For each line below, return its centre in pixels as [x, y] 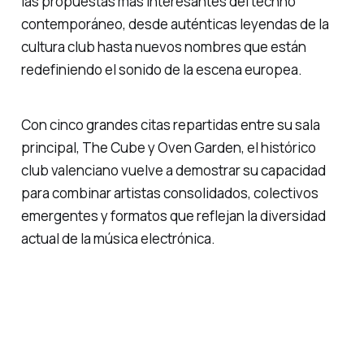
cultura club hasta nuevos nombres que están [163, 46]
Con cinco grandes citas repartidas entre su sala [170, 125]
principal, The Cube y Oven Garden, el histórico [168, 148]
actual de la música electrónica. [118, 239]
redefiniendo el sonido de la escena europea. [161, 69]
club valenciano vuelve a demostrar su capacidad [173, 171]
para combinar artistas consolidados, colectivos [169, 193]
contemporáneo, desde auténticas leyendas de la [175, 24]
